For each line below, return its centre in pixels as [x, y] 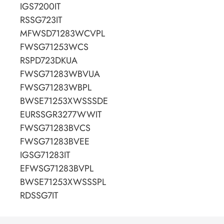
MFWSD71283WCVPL [62, 34]
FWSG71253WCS [54, 47]
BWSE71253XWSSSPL [63, 182]
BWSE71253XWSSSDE [64, 101]
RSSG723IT [41, 20]
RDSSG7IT [39, 196]
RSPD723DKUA [49, 61]
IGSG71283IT [45, 155]
